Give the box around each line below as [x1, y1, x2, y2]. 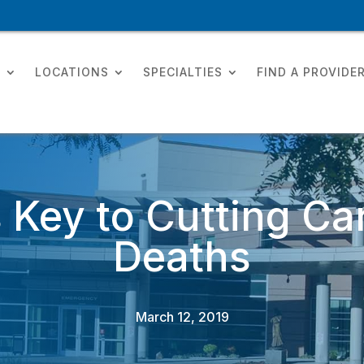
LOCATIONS [35, 65, 110, 79]
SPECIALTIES [143, 65, 223, 79]
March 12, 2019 [135, 309, 229, 326]
